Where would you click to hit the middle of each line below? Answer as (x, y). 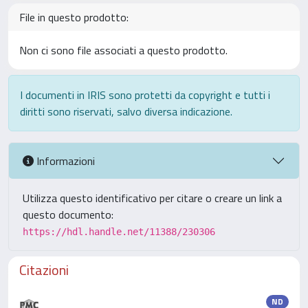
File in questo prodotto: (74, 17)
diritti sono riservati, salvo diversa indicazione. (126, 111)
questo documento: (68, 214)
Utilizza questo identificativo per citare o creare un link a (152, 198)
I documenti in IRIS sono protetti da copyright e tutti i (145, 95)
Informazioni (64, 161)
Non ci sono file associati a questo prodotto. (123, 50)
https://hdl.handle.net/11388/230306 (119, 232)
